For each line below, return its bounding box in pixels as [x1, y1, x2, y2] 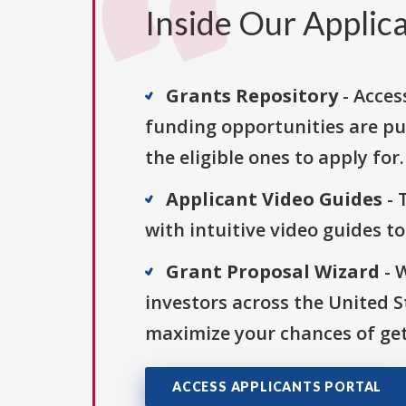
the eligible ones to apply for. [145, 145, 404, 170]
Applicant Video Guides [166, 187, 382, 212]
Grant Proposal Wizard [166, 259, 380, 285]
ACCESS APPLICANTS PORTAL [172, 379, 382, 395]
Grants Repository [166, 83, 338, 109]
